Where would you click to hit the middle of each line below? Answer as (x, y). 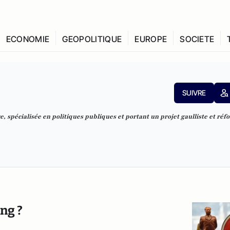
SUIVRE (194, 93)
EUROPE (151, 39)
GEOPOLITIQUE (92, 39)
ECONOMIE (28, 39)
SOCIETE (197, 39)
